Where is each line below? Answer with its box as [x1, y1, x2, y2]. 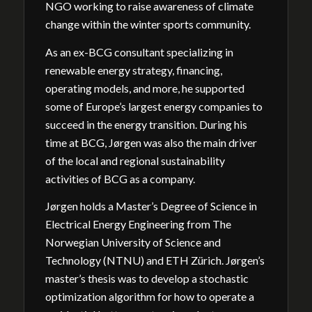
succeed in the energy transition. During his [45, 117, 247, 131]
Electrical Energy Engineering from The [45, 217, 231, 231]
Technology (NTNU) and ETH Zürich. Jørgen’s [45, 253, 265, 267]
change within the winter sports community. [45, 17, 251, 31]
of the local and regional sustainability [45, 153, 225, 167]
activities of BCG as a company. [45, 171, 195, 185]
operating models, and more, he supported [45, 81, 244, 95]
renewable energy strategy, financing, [45, 63, 222, 77]
